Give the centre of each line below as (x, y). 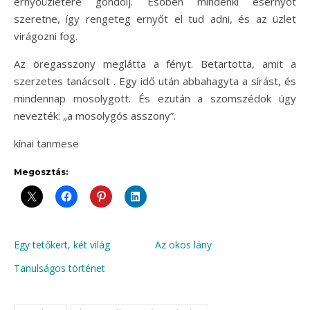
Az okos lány (183, 245)
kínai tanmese (46, 143)
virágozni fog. (46, 36)
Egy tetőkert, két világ (62, 245)
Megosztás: (41, 172)
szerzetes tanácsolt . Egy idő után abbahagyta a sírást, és (155, 81)
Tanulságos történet (60, 268)
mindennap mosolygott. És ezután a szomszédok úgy (155, 98)
